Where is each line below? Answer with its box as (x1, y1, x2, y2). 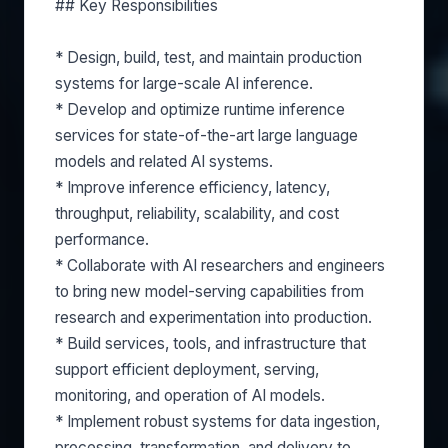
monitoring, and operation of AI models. (55, 386, 325, 405)
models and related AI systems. (55, 152, 273, 171)
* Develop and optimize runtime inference (55, 100, 345, 119)
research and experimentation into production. (55, 308, 372, 327)
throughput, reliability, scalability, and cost (55, 204, 339, 223)
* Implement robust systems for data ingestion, (55, 412, 380, 431)
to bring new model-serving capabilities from (55, 282, 364, 301)
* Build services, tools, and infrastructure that (55, 334, 366, 353)
